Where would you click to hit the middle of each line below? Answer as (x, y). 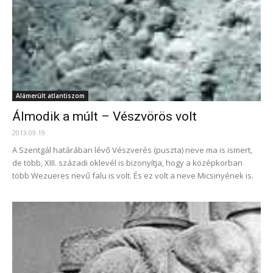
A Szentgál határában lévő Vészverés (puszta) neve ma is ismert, (132, 150)
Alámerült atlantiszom (50, 96)
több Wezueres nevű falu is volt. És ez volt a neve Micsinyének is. (133, 175)
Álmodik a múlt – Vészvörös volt (105, 116)
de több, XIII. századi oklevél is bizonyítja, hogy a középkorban (127, 163)
